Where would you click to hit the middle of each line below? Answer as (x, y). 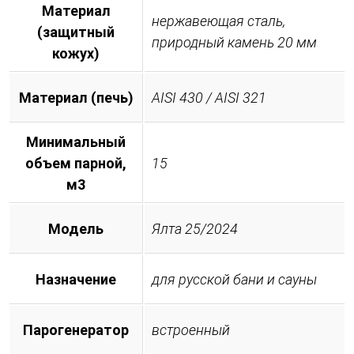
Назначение (76, 279)
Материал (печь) (76, 97)
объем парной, (76, 163)
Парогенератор (76, 330)
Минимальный (76, 141)
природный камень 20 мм (234, 42)
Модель (76, 228)
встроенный (191, 330)
